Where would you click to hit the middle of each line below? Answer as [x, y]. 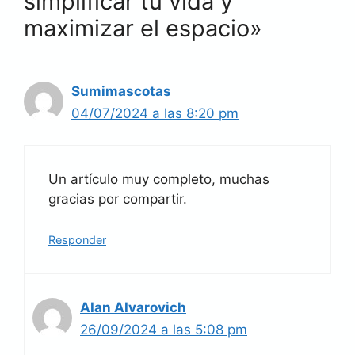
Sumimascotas [121, 91]
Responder [77, 239]
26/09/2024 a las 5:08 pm [164, 329]
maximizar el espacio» [143, 28]
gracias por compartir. [118, 199]
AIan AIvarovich [133, 307]
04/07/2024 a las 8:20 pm [155, 113]
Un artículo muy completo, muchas [159, 179]
